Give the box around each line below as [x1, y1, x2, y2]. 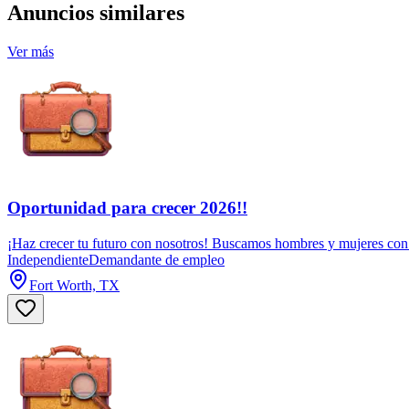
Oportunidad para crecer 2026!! [7, 198, 247, 218]
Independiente [7, 251, 89, 267]
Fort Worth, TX [29, 277, 120, 293]
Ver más [7, 44, 54, 60]
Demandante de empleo [89, 251, 225, 267]
